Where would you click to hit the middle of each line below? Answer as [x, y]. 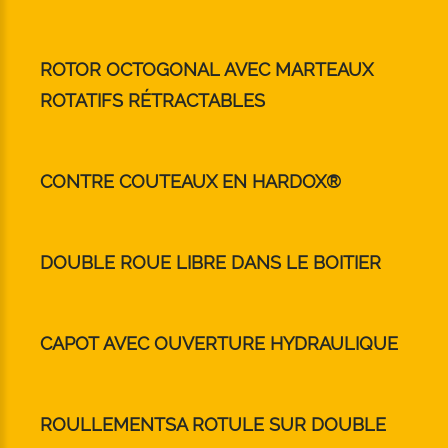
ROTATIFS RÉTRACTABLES [152, 101]
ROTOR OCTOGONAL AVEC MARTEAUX [206, 70]
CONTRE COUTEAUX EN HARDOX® [190, 182]
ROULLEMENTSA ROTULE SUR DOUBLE [213, 425]
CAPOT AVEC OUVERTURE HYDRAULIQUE [219, 344]
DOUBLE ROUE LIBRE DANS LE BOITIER [210, 263]
